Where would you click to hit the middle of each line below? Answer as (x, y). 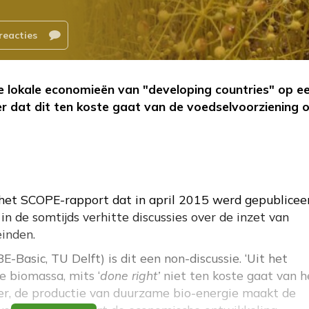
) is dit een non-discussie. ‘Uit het (194, 258)
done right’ (130, 276)
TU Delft (76, 258)
